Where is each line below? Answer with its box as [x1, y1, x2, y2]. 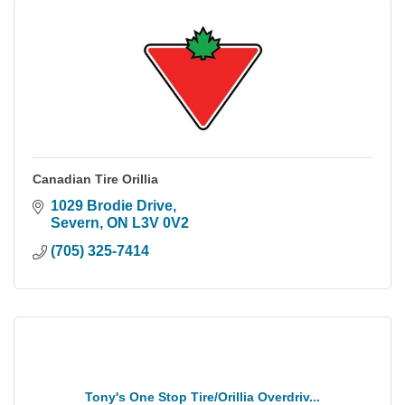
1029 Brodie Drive [51, 197, 173, 213]
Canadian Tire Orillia [33, 171, 158, 186]
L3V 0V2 [132, 214, 189, 231]
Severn [51, 214, 99, 231]
